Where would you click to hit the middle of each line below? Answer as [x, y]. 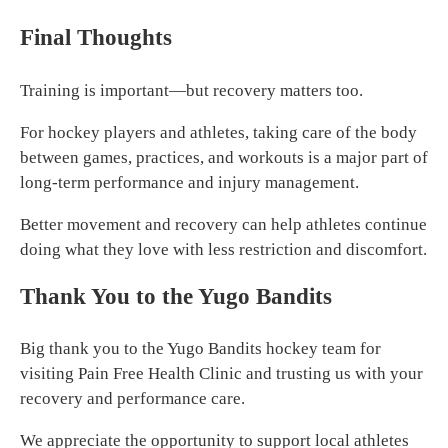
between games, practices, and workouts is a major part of [224, 157]
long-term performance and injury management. [189, 182]
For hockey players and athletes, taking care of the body [218, 132]
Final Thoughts [96, 37]
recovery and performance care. [132, 398]
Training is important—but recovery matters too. [191, 90]
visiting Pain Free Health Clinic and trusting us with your [221, 373]
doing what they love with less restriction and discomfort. [223, 249]
